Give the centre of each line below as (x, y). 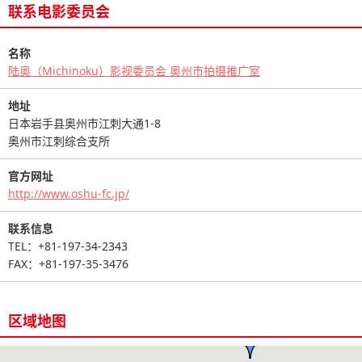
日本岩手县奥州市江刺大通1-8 (84, 123)
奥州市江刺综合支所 (59, 141)
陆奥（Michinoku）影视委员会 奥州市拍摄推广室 (134, 70)
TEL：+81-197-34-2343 (68, 246)
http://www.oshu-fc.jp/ (69, 193)
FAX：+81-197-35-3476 (68, 263)
